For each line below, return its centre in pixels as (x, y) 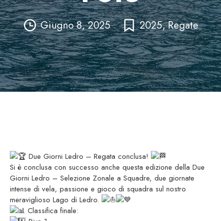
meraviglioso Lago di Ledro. (56, 200)
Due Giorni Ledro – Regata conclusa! (89, 156)
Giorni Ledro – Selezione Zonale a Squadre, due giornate (102, 178)
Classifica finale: (52, 211)
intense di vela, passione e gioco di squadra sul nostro (98, 189)
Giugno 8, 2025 (75, 25)
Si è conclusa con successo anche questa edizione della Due (107, 167)
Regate (183, 25)
